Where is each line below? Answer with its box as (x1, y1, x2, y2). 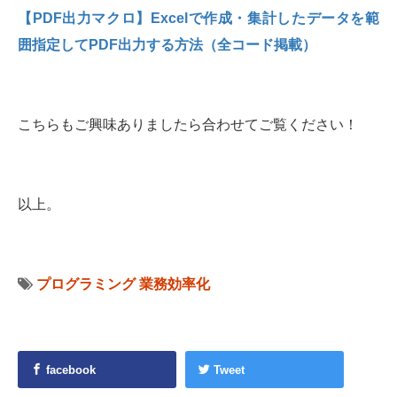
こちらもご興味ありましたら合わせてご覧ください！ (18, 117, 358, 133)
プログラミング (36, 276, 136, 292)
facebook (43, 363, 96, 378)
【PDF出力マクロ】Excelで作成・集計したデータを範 (18, 11, 379, 27)
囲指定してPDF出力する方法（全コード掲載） (18, 37, 316, 53)
